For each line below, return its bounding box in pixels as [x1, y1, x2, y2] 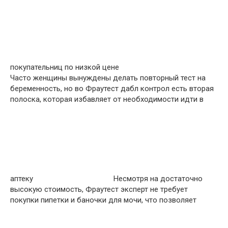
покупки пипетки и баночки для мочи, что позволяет [10, 195, 196, 205]
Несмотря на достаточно [111, 174, 203, 183]
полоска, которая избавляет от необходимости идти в [10, 95, 204, 104]
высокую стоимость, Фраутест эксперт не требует [10, 185, 188, 194]
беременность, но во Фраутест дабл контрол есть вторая [10, 84, 214, 93]
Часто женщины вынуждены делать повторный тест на [10, 73, 206, 82]
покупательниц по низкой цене [10, 63, 121, 72]
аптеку [10, 174, 35, 183]
